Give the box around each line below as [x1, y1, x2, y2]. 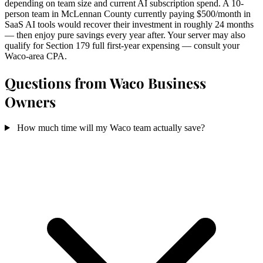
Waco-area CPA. [5, 51, 67, 62]
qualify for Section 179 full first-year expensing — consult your [5, 41, 240, 51]
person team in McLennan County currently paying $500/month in [5, 9, 251, 19]
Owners [5, 92, 56, 112]
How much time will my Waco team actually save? [16, 122, 205, 133]
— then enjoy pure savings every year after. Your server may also [5, 30, 245, 41]
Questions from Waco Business [5, 73, 206, 93]
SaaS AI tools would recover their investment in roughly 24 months [5, 19, 254, 30]
